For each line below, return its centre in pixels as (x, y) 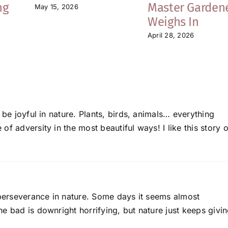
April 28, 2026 (171, 35)
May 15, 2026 (56, 6)
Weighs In (173, 22)
